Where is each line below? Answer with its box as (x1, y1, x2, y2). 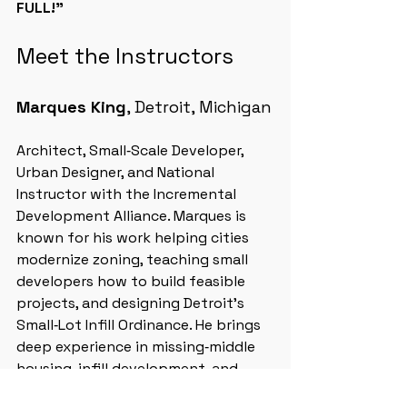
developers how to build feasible (16, 272, 249, 291)
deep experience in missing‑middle (16, 337, 259, 356)
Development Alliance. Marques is (16, 206, 250, 225)
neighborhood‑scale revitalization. (16, 381, 255, 400)
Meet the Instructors (16, 42, 233, 70)
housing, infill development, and (16, 359, 242, 378)
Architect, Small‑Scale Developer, (16, 141, 247, 160)
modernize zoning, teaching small (16, 250, 252, 269)
